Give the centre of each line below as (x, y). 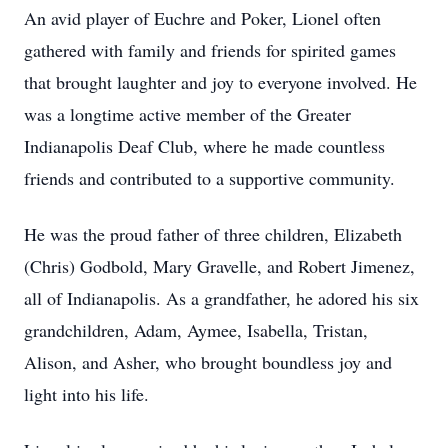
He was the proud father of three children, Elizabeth (213, 234)
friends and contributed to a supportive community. (209, 178)
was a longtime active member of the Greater (187, 114)
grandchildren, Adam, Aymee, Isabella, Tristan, (196, 330)
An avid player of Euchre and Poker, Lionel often (202, 18)
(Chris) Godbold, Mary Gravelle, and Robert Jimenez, (219, 266)
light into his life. (86, 394)
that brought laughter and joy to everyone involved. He (220, 82)
